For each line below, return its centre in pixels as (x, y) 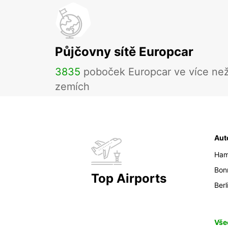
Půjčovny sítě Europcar (124, 52)
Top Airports (129, 179)
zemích (72, 87)
